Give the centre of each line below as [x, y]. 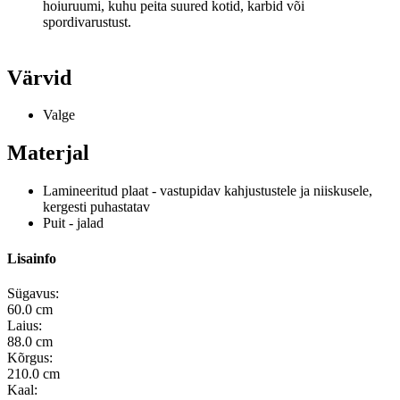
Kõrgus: [30, 357]
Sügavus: [33, 293]
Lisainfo [32, 258]
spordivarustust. [87, 21]
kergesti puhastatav [96, 207]
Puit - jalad [73, 223]
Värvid [39, 77]
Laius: [25, 325]
